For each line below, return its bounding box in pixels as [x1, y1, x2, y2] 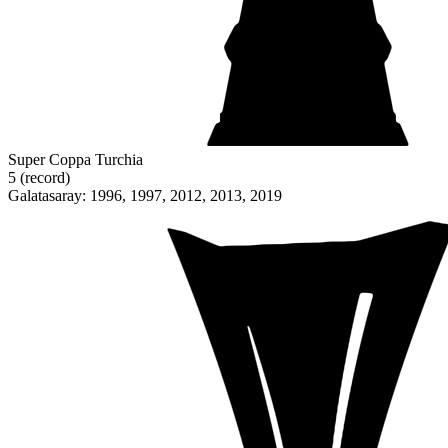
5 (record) [8, 169, 70, 187]
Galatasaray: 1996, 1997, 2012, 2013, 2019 [8, 187, 282, 205]
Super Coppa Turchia [8, 151, 143, 169]
